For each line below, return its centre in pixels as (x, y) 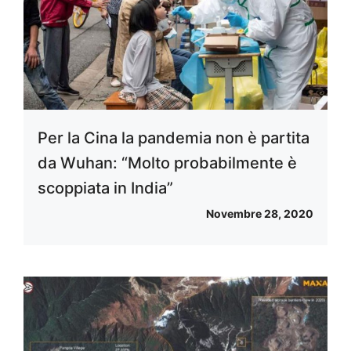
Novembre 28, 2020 (260, 214)
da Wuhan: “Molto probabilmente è (167, 163)
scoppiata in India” (105, 188)
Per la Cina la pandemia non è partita (174, 138)
